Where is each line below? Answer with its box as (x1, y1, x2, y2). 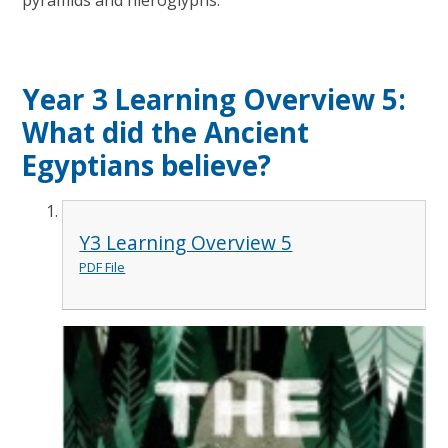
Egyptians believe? (22, 145, 272, 184)
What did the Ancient (22, 112, 310, 151)
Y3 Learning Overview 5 (79, 228, 293, 256)
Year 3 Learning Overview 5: (22, 79, 407, 118)
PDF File (79, 257, 126, 276)
